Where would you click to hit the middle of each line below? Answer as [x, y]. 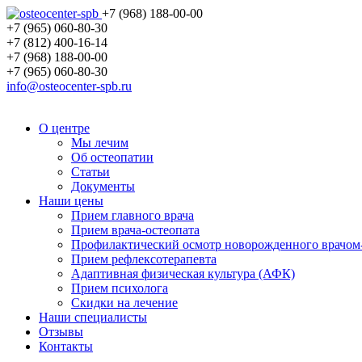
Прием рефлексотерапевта [144, 259]
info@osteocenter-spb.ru [69, 86]
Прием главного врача [133, 215]
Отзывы [61, 332]
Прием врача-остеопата [135, 230]
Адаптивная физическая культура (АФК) [183, 274]
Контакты [66, 346]
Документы [103, 186]
